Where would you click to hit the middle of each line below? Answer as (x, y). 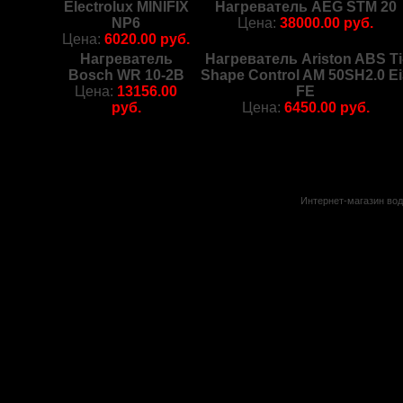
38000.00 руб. (327, 23)
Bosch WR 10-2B (126, 75)
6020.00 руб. (148, 39)
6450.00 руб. (327, 107)
